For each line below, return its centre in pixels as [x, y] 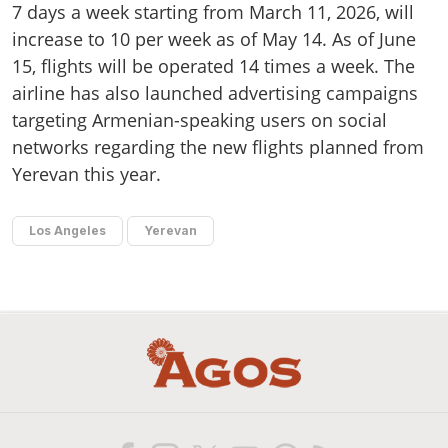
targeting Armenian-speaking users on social [199, 119]
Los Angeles [67, 231]
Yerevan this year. [86, 173]
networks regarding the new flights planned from [218, 146]
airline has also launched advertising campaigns [215, 92]
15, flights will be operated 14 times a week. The [213, 65]
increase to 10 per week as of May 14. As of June [214, 38]
